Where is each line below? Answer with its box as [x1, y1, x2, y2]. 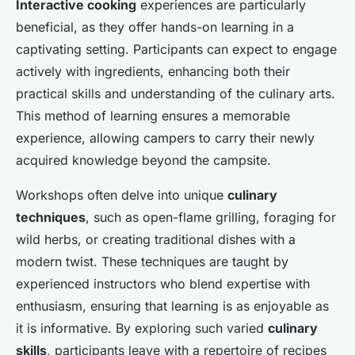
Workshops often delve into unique [16, 187, 227, 204]
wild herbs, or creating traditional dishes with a [16, 231, 296, 248]
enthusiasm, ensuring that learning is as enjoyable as [16, 298, 329, 315]
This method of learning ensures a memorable [16, 108, 290, 124]
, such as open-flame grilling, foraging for [86, 209, 336, 226]
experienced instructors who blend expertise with [16, 276, 310, 292]
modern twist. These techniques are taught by [16, 254, 288, 270]
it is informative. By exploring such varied [16, 320, 268, 337]
